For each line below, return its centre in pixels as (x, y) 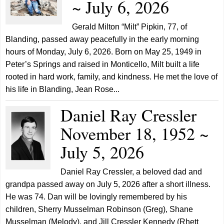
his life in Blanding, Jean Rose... (63, 89)
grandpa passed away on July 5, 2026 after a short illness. (108, 184)
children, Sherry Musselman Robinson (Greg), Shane (99, 209)
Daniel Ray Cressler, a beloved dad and (131, 172)
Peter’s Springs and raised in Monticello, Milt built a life (103, 64)
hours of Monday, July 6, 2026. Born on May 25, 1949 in (104, 52)
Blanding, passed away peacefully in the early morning (102, 39)
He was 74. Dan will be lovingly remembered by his (96, 197)
